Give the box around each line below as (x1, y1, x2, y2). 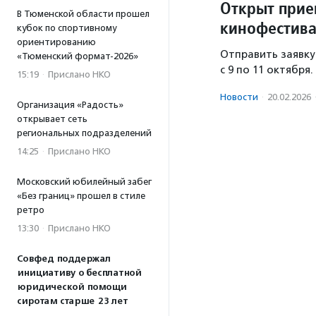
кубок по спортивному (17, 23, 116, 33)
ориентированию (17, 37, 96, 47)
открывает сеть (17, 114, 87, 124)
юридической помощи (17, 281, 126, 293)
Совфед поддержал (17, 253, 111, 265)
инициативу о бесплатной (17, 267, 141, 279)
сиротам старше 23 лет (17, 296, 128, 307)
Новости (220, 92, 258, 103)
